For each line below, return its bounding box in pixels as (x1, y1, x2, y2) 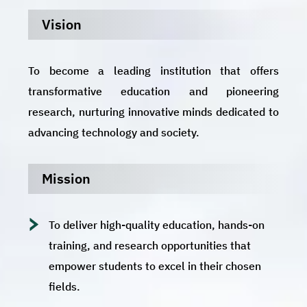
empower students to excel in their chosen (49, 258, 262, 273)
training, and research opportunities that (49, 238, 251, 252)
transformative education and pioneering (28, 84, 279, 98)
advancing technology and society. (28, 125, 200, 139)
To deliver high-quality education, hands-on (49, 217, 265, 232)
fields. (49, 279, 81, 293)
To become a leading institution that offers (28, 63, 279, 77)
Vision (42, 14, 82, 34)
